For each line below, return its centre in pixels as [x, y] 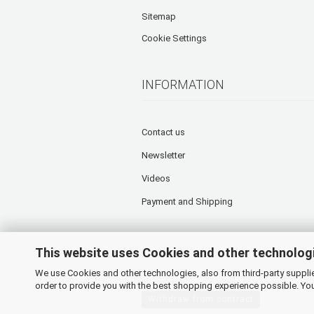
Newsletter [163, 155]
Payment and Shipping [187, 201]
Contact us [163, 132]
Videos [156, 178]
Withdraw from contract [201, 299]
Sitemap [159, 16]
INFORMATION [183, 84]
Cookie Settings [174, 38]
